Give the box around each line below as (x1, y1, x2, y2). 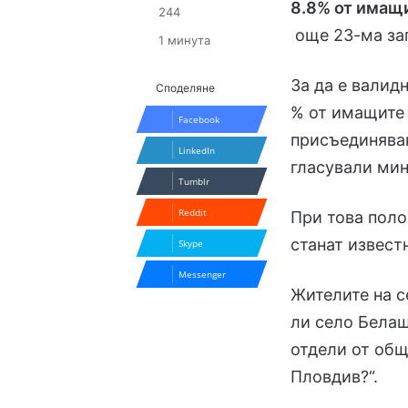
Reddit (178, 205, 208, 219)
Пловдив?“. (291, 366, 383, 386)
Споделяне (156, 80, 216, 95)
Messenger (178, 267, 227, 280)
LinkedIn (178, 143, 216, 157)
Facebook (178, 112, 220, 126)
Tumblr (178, 174, 210, 188)
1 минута (155, 32, 211, 47)
